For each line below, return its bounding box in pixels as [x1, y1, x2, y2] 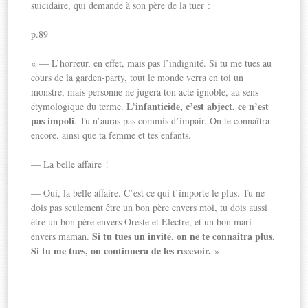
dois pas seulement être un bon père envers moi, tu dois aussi [31, 200, 268, 214]
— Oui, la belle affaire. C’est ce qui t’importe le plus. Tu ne [31, 186, 265, 199]
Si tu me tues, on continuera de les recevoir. [31, 243, 212, 258]
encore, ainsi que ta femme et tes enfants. [31, 128, 192, 142]
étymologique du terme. [31, 99, 127, 113]
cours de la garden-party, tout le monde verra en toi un [31, 70, 244, 84]
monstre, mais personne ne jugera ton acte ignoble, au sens [31, 85, 259, 98]
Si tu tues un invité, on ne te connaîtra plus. [92, 228, 276, 243]
